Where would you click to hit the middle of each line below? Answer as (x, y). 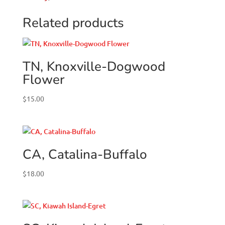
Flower (43, 80)
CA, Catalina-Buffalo (85, 154)
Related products (73, 23)
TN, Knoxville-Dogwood (94, 67)
